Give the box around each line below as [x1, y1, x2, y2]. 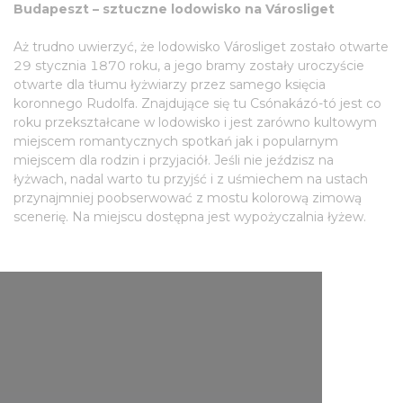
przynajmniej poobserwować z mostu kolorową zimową [13, 190, 362, 206]
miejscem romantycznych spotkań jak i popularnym [13, 133, 338, 149]
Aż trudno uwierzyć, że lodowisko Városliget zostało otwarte [13, 39, 389, 55]
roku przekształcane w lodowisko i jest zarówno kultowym [13, 114, 377, 130]
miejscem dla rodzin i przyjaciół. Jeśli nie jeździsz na [13, 152, 334, 168]
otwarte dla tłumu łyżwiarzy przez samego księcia [13, 76, 326, 93]
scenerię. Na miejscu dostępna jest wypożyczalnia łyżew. [13, 209, 366, 225]
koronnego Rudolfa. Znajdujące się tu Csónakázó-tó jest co [13, 95, 381, 112]
